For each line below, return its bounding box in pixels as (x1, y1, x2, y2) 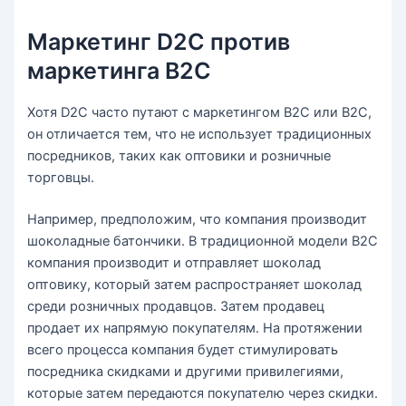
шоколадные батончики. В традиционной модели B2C (27, 232, 379, 249)
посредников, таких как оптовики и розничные (27, 147, 332, 164)
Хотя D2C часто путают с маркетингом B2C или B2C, (27, 103, 372, 121)
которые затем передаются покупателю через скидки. (27, 384, 379, 401)
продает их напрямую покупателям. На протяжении (27, 319, 363, 336)
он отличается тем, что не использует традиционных (27, 125, 372, 142)
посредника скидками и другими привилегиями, (27, 362, 344, 380)
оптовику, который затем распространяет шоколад (27, 275, 362, 293)
